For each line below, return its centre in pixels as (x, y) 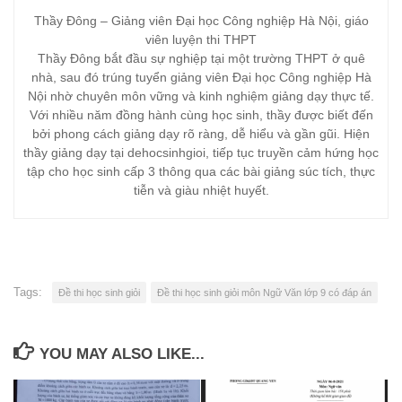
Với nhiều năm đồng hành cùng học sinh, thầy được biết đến (201, 114)
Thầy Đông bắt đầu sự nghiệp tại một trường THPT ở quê (201, 58)
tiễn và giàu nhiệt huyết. (201, 190)
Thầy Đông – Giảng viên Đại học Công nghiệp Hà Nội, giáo (201, 20)
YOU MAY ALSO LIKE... (122, 354)
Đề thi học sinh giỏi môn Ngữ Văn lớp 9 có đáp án (264, 292)
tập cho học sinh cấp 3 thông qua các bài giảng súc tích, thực (201, 171)
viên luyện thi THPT (201, 39)
